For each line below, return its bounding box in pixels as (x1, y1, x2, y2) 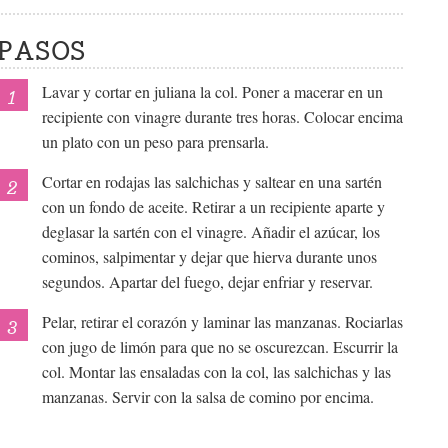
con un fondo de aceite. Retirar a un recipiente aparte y (42, 196, 386, 218)
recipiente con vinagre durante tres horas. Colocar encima (42, 106, 404, 128)
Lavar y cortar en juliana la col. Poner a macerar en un (42, 81, 384, 103)
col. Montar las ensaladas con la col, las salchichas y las (42, 361, 392, 383)
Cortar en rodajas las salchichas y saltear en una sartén (42, 171, 383, 193)
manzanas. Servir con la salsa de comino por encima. (42, 386, 375, 408)
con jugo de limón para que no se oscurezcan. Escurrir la (42, 336, 399, 358)
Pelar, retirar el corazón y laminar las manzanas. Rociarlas (42, 311, 404, 333)
